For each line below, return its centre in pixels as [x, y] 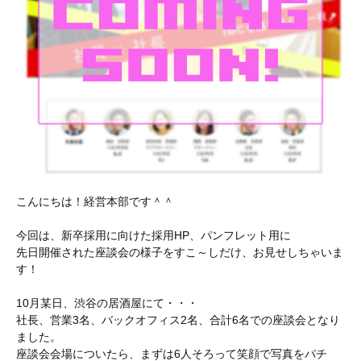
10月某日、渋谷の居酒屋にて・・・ [107, 303]
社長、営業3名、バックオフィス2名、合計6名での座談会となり [178, 320]
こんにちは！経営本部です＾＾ [95, 202]
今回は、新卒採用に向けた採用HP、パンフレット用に [154, 236]
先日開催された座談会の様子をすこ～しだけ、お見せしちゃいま [180, 253]
